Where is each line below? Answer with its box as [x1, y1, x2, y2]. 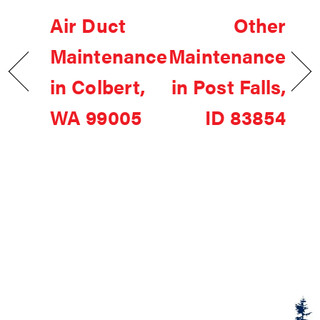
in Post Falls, [171, 73, 286, 101]
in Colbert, [50, 73, 146, 101]
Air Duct [50, 11, 126, 39]
